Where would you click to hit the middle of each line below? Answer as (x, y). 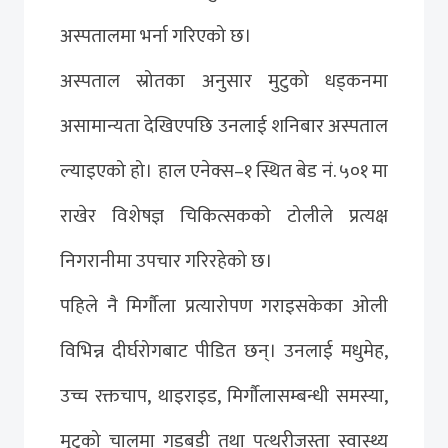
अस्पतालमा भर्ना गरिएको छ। (156, 35)
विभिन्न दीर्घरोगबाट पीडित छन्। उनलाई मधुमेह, (224, 350)
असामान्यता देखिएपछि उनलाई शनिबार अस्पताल (224, 125)
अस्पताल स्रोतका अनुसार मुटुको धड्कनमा (224, 80)
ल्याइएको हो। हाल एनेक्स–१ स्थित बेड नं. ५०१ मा (224, 170)
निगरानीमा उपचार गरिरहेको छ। (166, 260)
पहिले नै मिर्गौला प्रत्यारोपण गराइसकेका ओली (224, 305)
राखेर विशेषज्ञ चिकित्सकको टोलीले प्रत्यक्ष (224, 215)
